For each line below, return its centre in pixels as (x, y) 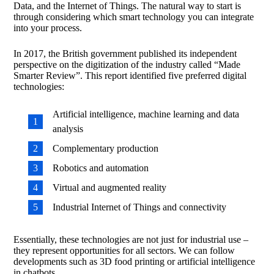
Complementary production (106, 148)
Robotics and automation (101, 168)
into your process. (48, 28)
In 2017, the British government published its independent (125, 54)
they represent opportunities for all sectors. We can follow (124, 250)
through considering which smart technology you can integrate (134, 17)
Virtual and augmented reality (110, 187)
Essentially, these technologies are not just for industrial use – (131, 239)
